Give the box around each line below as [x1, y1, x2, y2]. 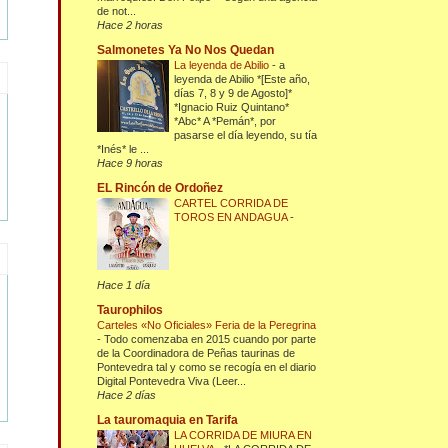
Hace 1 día [97, 279, 151, 292]
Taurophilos [97, 303, 164, 318]
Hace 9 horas [97, 157, 164, 170]
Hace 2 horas [97, 19, 164, 32]
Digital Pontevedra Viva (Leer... [97, 375, 247, 388]
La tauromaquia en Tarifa [97, 413, 239, 428]
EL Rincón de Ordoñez [97, 181, 224, 196]
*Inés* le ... [97, 143, 150, 156]
